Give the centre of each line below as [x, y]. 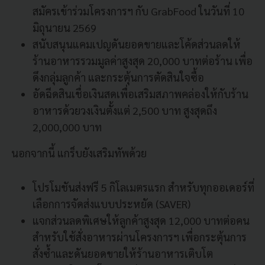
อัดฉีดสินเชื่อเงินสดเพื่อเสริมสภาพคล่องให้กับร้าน [140, 93]
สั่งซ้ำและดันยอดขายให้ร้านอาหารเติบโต [123, 253]
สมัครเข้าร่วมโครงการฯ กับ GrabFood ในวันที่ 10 [138, 11]
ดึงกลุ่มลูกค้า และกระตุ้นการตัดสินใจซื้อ [118, 77]
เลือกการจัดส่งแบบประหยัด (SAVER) [112, 203]
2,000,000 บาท [67, 127]
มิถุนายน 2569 [66, 27]
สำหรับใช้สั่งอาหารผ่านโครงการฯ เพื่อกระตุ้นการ [140, 237]
